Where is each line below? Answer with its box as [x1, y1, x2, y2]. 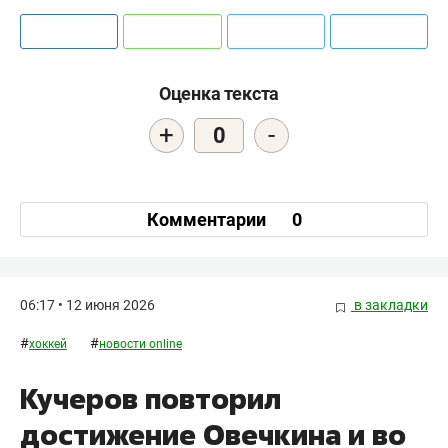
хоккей [29, 336, 67, 351]
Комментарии [146, 208, 270, 230]
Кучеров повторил [20, 379, 281, 417]
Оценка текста [158, 83, 280, 105]
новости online [99, 336, 182, 351]
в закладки [351, 297, 428, 314]
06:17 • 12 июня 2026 [20, 297, 155, 314]
